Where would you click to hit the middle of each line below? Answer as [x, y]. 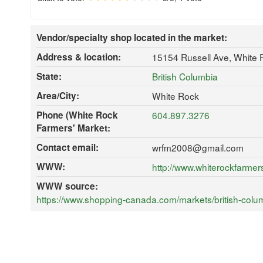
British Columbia [185, 76]
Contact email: [68, 147]
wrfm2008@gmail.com [198, 147]
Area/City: [58, 95]
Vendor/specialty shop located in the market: [132, 37]
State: [49, 76]
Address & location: [79, 57]
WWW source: [67, 186]
